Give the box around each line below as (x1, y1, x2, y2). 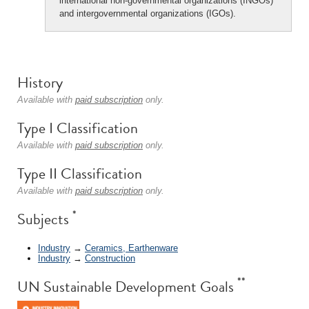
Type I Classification (17, 117, 138, 139)
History (17, 71, 63, 94)
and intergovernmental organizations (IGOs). (59, 8, 236, 19)
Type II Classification (17, 162, 142, 185)
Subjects (17, 208, 72, 230)
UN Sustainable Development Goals (17, 275, 237, 298)
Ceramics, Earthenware (85, 242, 178, 253)
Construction (85, 252, 135, 263)
